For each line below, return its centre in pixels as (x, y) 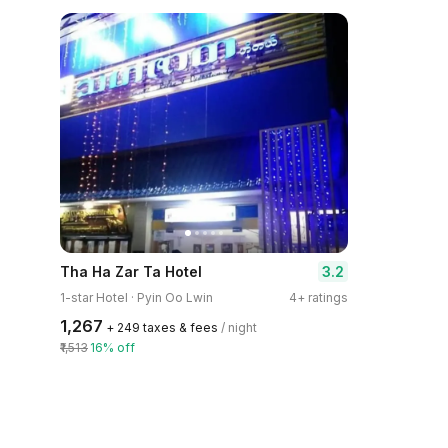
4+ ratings (318, 297)
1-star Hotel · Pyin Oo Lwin (136, 297)
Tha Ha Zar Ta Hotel (131, 271)
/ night (239, 327)
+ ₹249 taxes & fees (162, 327)
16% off (112, 347)
